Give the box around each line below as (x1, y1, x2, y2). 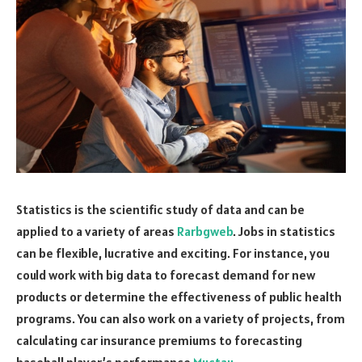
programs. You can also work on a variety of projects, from (16, 309, 345, 326)
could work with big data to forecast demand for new (16, 266, 315, 283)
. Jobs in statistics (233, 222, 335, 239)
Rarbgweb (177, 222, 233, 239)
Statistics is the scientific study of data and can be (16, 200, 305, 217)
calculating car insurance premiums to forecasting (16, 331, 302, 348)
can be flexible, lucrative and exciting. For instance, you (16, 244, 330, 261)
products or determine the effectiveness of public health (16, 288, 342, 305)
